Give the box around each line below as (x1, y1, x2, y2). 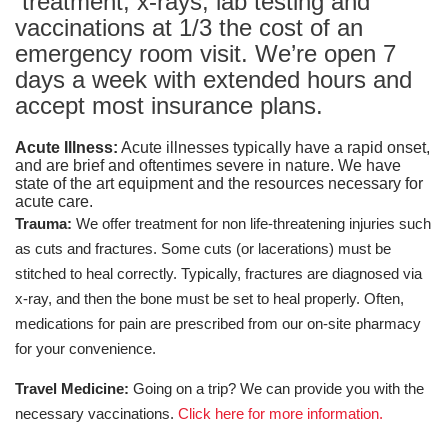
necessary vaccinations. (15, 405, 178, 422)
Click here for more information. (178, 405, 383, 422)
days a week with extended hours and (15, 66, 412, 93)
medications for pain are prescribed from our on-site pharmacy (15, 315, 421, 332)
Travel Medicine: (15, 380, 129, 397)
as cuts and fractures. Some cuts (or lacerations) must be (15, 240, 391, 257)
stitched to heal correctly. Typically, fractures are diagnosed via (15, 265, 422, 282)
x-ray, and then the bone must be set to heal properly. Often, (15, 290, 404, 307)
